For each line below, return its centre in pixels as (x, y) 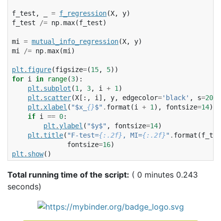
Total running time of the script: (68, 174)
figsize (69, 69)
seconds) (24, 186)
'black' (176, 97)
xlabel (55, 107)
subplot (57, 88)
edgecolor (140, 97)
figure (39, 69)
